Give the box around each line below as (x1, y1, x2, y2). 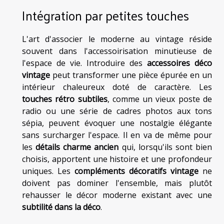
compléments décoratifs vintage (74, 165, 198, 177)
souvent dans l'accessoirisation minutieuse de (22, 45, 212, 57)
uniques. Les (22, 165, 74, 177)
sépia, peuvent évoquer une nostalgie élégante (22, 117, 212, 129)
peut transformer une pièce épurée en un (50, 69, 212, 81)
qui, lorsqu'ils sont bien (118, 141, 212, 153)
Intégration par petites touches (22, 4, 189, 27)
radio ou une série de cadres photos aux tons (22, 105, 212, 117)
